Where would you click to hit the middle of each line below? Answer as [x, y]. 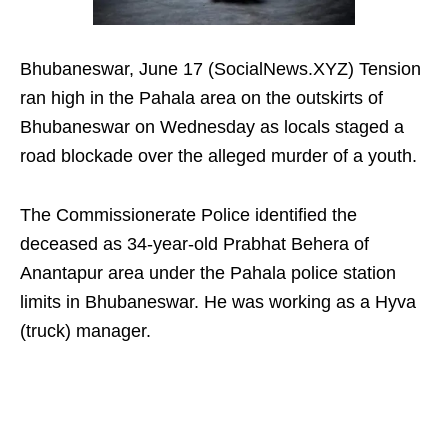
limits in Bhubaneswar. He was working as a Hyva [218, 302]
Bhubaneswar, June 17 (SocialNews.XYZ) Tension [220, 69]
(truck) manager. [85, 331]
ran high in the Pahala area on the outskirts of [201, 98]
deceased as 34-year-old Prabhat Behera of [194, 244]
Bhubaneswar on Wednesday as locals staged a [212, 127]
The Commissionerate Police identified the [188, 215]
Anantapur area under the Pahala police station [208, 273]
